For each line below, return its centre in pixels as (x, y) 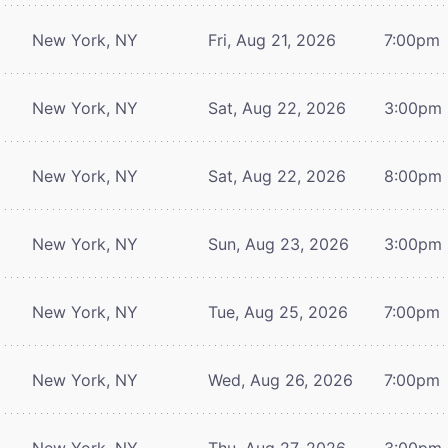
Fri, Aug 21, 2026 (272, 39)
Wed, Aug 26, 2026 (280, 379)
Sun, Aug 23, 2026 (278, 243)
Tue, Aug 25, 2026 (278, 311)
